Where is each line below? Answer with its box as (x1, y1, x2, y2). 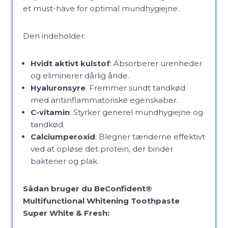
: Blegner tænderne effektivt (95, 132, 205, 141)
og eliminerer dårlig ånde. (31, 71, 129, 80)
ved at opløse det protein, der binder (31, 144, 173, 154)
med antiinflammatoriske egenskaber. (31, 95, 178, 105)
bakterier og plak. (31, 156, 99, 166)
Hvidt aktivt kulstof (31, 59, 110, 68)
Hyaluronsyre (31, 83, 85, 93)
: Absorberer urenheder (110, 59, 202, 68)
